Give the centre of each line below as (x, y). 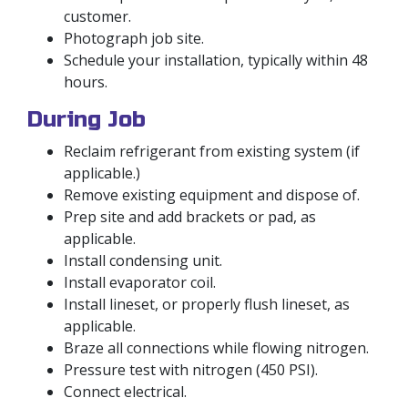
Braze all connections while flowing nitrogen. (216, 347)
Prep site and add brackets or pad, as (190, 216)
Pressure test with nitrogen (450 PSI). (191, 369)
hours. (86, 82)
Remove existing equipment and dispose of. (212, 194)
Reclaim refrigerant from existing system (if (212, 151)
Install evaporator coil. (140, 282)
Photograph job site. (134, 38)
